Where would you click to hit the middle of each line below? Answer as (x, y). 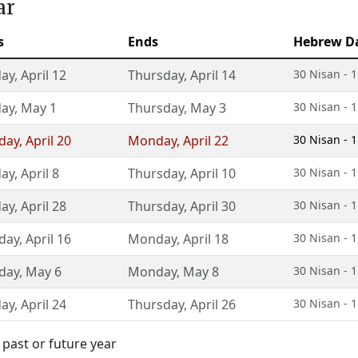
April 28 (44, 206)
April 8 (40, 173)
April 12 (44, 75)
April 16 (48, 239)
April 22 (206, 141)
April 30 (213, 206)
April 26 (213, 304)
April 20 (48, 141)
